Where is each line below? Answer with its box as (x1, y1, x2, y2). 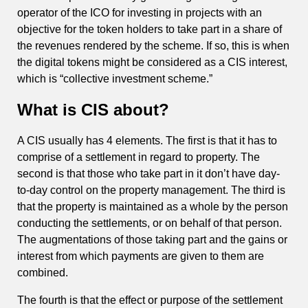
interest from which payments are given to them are (17, 250, 264, 262)
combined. (17, 266, 68, 278)
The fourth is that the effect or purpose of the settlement (17, 294, 283, 306)
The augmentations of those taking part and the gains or (17, 233, 287, 245)
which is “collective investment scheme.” (17, 73, 212, 85)
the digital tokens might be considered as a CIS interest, (17, 56, 287, 69)
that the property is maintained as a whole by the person (17, 200, 288, 212)
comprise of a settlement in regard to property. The (17, 151, 260, 163)
